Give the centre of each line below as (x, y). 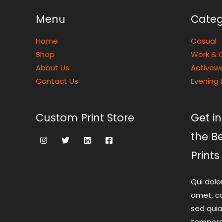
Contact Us (57, 81)
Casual (203, 41)
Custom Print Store (85, 117)
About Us (53, 67)
